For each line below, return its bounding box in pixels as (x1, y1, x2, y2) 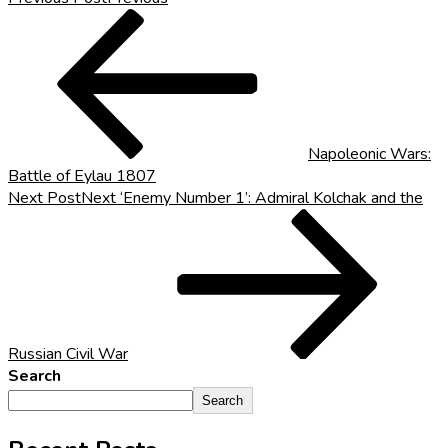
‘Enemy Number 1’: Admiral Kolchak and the (120, 186, 423, 209)
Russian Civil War (8, 342, 128, 365)
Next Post (8, 186, 81, 209)
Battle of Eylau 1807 (8, 164, 156, 187)
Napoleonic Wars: (308, 142, 431, 165)
